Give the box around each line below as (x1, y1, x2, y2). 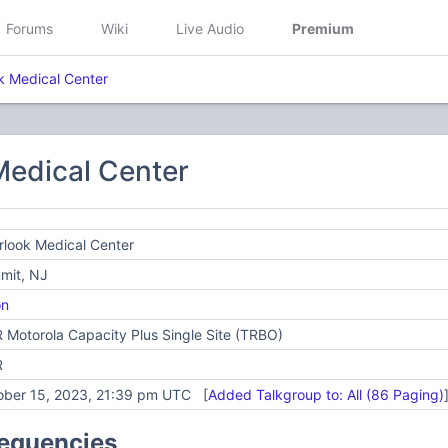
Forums (6, 19, 53, 37)
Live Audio (176, 19, 244, 37)
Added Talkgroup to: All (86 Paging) (207, 386, 444, 403)
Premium (292, 19, 354, 37)
